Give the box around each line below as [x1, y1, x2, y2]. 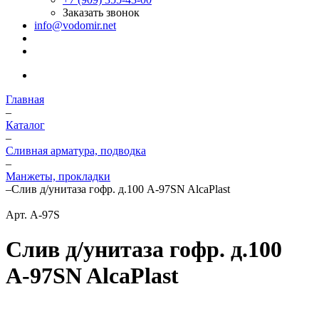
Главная [6, 93, 44, 105]
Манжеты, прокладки [6, 170, 110, 182]
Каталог [6, 119, 45, 131]
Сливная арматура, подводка [6, 145, 146, 157]
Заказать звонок [63, 6, 140, 19]
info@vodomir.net [34, 19, 116, 31]
